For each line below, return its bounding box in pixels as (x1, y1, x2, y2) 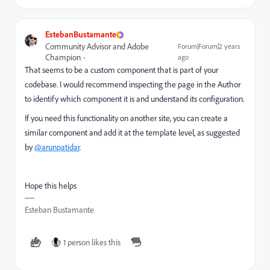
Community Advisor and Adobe (45, 41, 149, 52)
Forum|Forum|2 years (178, 42, 241, 51)
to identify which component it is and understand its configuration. (25, 93, 244, 105)
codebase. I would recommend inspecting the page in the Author (25, 79, 240, 90)
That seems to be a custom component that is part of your (25, 64, 218, 76)
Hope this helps (25, 180, 77, 192)
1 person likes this (63, 237, 121, 248)
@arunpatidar (34, 142, 80, 153)
